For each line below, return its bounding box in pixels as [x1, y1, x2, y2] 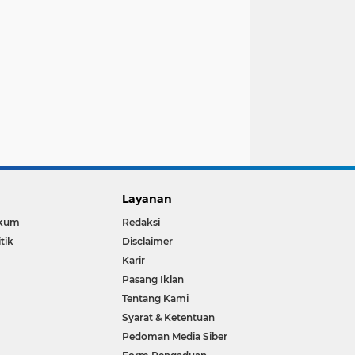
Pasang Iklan [122, 273, 185, 286]
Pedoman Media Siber [122, 330, 228, 343]
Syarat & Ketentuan [122, 311, 216, 324]
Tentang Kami [122, 292, 189, 305]
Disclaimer [122, 235, 174, 248]
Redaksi [122, 216, 161, 229]
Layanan [122, 192, 173, 207]
